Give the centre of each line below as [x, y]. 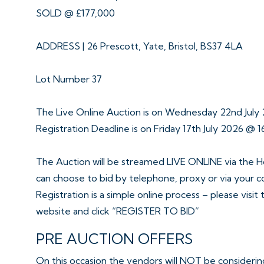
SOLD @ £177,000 [75, 13]
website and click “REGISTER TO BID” [118, 211]
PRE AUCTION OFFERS [114, 239]
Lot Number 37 [69, 79]
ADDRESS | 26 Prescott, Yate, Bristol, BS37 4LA [139, 46]
